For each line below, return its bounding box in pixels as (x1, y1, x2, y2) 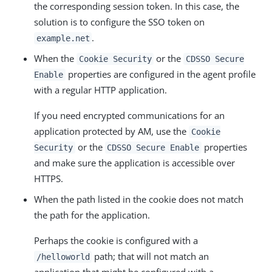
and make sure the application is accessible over (34, 156, 235, 169)
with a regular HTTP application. (34, 83, 167, 96)
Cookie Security (78, 53, 152, 64)
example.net (36, 33, 90, 43)
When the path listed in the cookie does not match (34, 192, 243, 205)
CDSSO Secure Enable (107, 142, 200, 152)
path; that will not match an (92, 250, 209, 262)
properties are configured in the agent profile (65, 67, 256, 80)
